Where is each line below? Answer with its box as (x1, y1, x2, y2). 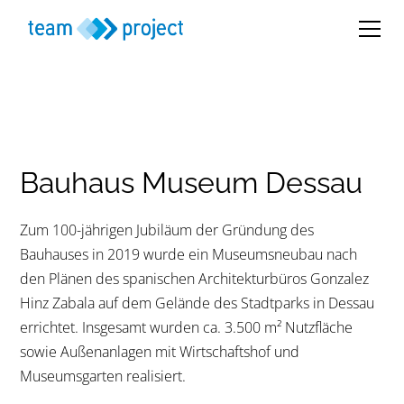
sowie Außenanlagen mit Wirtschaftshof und (20, 342, 300, 362)
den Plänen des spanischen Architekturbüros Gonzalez (20, 269, 370, 289)
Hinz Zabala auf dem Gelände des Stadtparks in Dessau (20, 293, 375, 313)
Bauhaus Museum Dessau (20, 166, 363, 199)
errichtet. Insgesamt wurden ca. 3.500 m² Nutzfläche (20, 317, 353, 337)
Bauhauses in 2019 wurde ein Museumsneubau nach (20, 244, 358, 264)
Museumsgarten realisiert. (20, 366, 187, 386)
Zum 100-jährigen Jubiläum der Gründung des (20, 220, 315, 240)
